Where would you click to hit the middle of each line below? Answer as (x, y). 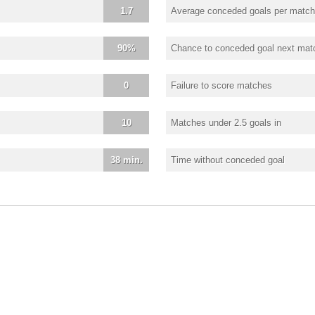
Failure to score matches (221, 85)
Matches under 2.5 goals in (226, 122)
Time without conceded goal (228, 160)
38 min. (126, 160)
